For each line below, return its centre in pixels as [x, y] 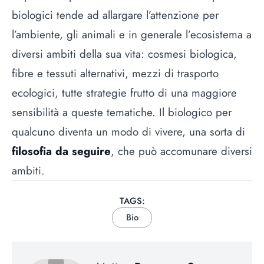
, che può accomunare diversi [181, 151]
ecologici [33, 93]
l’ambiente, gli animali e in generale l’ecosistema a [132, 35]
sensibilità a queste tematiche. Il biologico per [122, 113]
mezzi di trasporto [175, 74]
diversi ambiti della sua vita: [80, 54]
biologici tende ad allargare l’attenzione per [115, 15]
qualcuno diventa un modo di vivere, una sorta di [128, 132]
